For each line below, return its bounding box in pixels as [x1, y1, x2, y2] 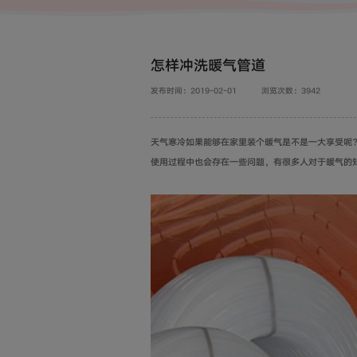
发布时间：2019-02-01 [151, 84, 237, 96]
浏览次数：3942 [261, 84, 320, 96]
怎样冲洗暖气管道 [151, 53, 265, 75]
